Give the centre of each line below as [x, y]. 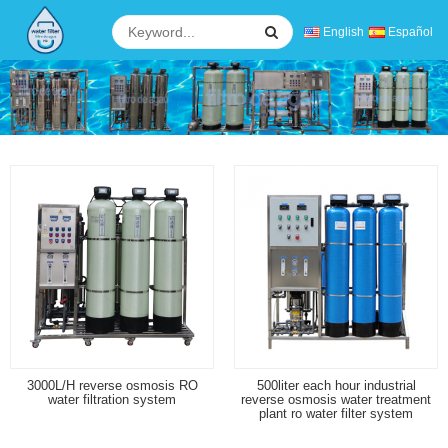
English [342, 32]
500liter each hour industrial [336, 385]
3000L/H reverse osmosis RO [112, 385]
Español [409, 32]
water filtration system [112, 399]
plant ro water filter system [336, 413]
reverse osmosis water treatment [336, 399]
